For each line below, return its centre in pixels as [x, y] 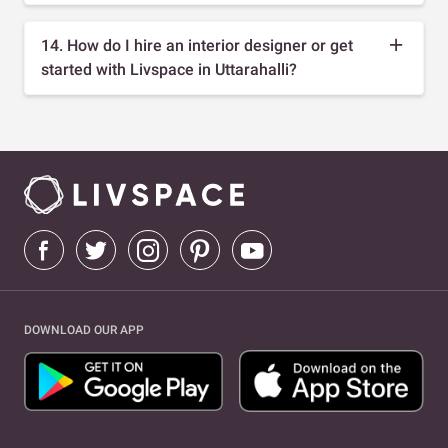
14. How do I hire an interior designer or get [197, 45]
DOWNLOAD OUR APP [84, 330]
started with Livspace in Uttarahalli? [169, 69]
